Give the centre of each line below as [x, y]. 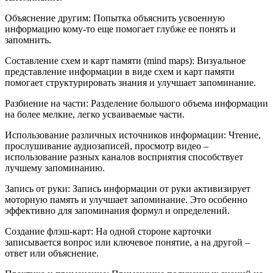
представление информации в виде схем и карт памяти [120, 71]
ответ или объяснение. [52, 253]
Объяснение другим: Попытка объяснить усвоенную [115, 18]
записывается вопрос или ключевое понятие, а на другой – [127, 242]
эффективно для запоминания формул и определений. [117, 210]
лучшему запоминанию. [55, 168]
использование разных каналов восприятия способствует [124, 157]
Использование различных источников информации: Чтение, [133, 135]
